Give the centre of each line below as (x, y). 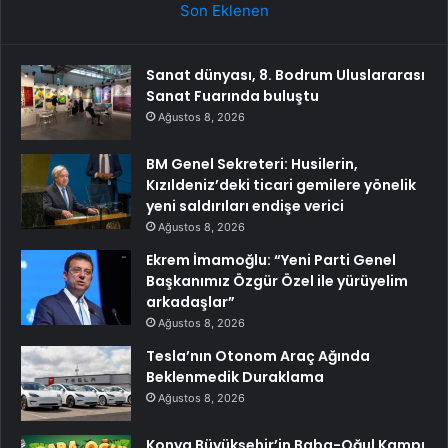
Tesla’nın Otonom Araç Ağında (258, 356)
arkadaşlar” (190, 302)
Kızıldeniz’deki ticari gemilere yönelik (281, 185)
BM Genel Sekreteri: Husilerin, (252, 164)
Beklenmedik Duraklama (235, 377)
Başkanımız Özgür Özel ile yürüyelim (277, 281)
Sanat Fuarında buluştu (232, 96)
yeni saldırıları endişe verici (245, 206)
